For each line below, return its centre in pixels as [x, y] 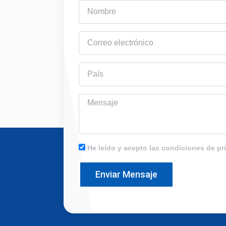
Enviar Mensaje [126, 174]
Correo [90, 36]
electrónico [97, 46]
